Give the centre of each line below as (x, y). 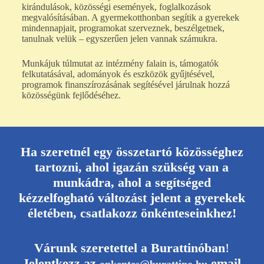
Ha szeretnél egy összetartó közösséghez (132, 152)
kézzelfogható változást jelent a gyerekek (132, 198)
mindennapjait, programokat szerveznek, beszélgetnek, (123, 28)
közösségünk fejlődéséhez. (71, 95)
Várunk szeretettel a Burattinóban (130, 248)
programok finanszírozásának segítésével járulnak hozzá (126, 85)
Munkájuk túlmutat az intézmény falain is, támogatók (120, 64)
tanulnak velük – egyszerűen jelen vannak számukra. (119, 39)
